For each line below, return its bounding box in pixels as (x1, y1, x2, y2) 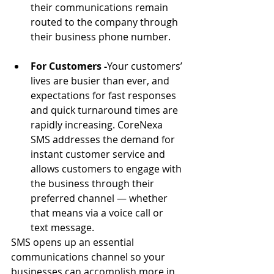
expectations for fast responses (31, 89, 179, 102)
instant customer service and (31, 147, 168, 161)
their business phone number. (31, 30, 171, 43)
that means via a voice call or (31, 206, 166, 220)
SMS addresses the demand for (31, 133, 177, 146)
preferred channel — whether (31, 191, 170, 205)
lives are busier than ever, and (31, 74, 172, 87)
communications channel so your (11, 250, 168, 264)
